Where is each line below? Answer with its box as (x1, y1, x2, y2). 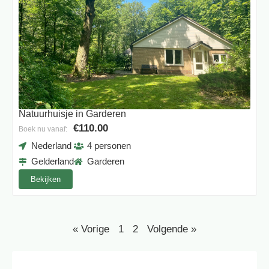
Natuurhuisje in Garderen (19, 109, 126, 119)
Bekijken (31, 175, 61, 184)
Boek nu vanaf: (19, 125, 67, 134)
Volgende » (147, 223, 196, 235)
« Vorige (73, 223, 109, 235)
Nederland (31, 141, 72, 151)
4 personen (86, 141, 131, 151)
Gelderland (31, 156, 74, 167)
